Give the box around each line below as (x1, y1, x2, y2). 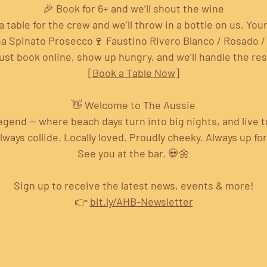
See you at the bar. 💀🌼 (77, 147, 190, 160)
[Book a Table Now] (88, 66, 179, 80)
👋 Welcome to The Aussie (72, 98, 195, 112)
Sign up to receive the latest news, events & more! (13, 179, 254, 193)
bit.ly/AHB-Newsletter (89, 195, 193, 209)
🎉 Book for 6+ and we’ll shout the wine (43, 2, 224, 15)
